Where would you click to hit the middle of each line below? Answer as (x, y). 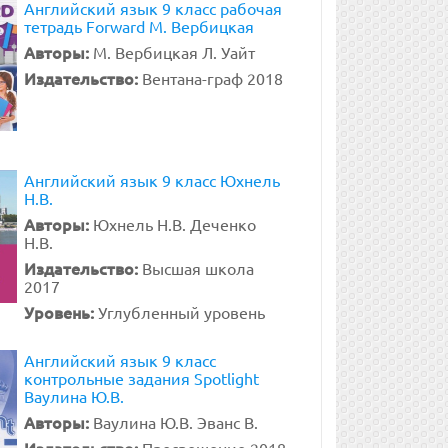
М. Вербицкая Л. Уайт (173, 52)
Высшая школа (197, 268)
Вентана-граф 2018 (212, 78)
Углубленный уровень (181, 312)
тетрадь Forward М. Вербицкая (138, 26)
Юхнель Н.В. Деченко (174, 224)
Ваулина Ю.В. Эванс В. (175, 422)
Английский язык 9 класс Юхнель (151, 180)
